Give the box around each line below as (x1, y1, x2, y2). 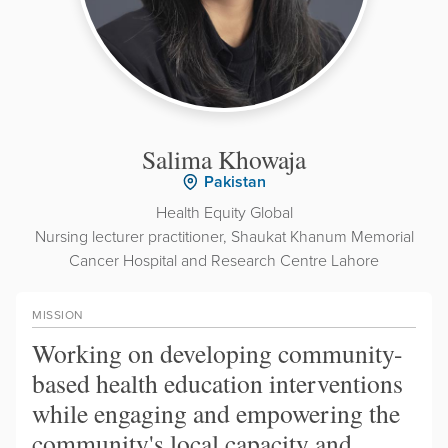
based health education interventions (32, 365, 403, 400)
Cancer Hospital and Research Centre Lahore (69, 248, 379, 271)
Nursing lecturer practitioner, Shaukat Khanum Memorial (34, 224, 414, 247)
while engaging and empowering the (32, 395, 400, 430)
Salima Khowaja (142, 141, 306, 176)
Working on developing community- (32, 335, 403, 370)
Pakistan (204, 169, 266, 193)
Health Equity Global (155, 200, 293, 223)
